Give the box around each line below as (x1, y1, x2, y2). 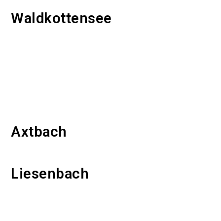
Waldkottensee (11, 10, 112, 27)
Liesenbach (11, 165, 89, 183)
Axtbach (11, 123, 67, 141)
